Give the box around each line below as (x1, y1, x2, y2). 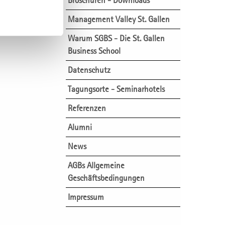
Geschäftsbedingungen (68, 173, 145, 183)
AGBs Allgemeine (68, 160, 125, 171)
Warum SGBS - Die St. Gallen (68, 33, 165, 44)
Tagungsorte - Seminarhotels (68, 84, 165, 94)
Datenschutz (68, 65, 110, 75)
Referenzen (68, 103, 106, 114)
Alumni (68, 122, 92, 133)
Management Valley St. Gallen (68, 14, 170, 25)
